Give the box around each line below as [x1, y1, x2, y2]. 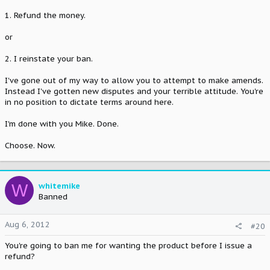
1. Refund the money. [5, 10, 86, 20]
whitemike [39, 181, 80, 191]
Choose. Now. [5, 140, 55, 151]
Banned [39, 192, 67, 202]
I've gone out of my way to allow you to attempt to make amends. [5, 75, 263, 86]
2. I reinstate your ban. [5, 54, 93, 64]
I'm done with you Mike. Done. [5, 119, 119, 129]
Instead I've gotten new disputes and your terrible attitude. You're [5, 86, 263, 96]
